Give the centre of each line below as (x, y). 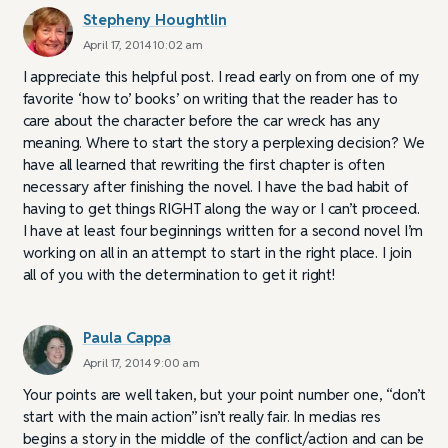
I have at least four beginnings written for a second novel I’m (223, 230)
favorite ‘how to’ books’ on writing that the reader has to (210, 98)
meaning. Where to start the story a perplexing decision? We (223, 142)
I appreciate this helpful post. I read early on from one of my (221, 76)
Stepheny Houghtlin (154, 19)
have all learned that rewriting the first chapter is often (203, 164)
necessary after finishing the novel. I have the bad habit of (215, 186)
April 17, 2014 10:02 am (143, 44)
